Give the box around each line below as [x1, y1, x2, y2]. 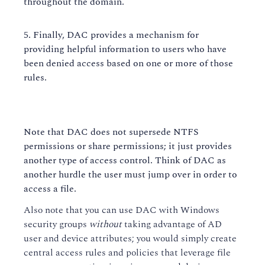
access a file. [24, 182, 76, 196]
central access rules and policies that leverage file [24, 245, 231, 260]
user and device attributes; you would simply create [24, 231, 237, 245]
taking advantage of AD [122, 217, 222, 231]
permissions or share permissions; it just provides [24, 139, 232, 153]
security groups [24, 217, 89, 231]
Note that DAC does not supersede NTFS [24, 125, 199, 139]
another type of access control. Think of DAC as [24, 153, 226, 167]
